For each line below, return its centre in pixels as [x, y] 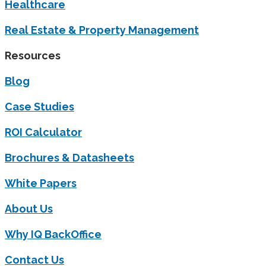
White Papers [41, 183]
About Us [29, 209]
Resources [33, 56]
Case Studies [39, 107]
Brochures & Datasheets [69, 158]
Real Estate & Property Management [102, 30]
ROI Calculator [43, 132]
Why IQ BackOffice [53, 235]
